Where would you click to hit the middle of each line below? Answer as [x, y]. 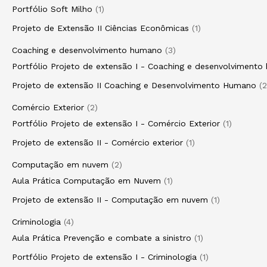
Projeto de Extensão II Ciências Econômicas [100, 28]
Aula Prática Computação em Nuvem [86, 181]
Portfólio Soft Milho [52, 9]
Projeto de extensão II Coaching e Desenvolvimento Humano [134, 85]
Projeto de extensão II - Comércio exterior [97, 142]
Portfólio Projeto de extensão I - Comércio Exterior [116, 123]
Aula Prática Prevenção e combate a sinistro [102, 238]
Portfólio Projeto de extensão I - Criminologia [104, 257]
